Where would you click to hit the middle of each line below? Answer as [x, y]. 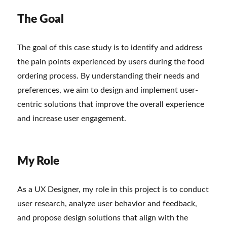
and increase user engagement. [72, 118]
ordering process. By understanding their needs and [109, 76]
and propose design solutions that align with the [103, 218]
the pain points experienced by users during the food [111, 62]
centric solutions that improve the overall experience [111, 104]
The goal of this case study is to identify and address [110, 47]
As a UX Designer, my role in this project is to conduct [113, 189]
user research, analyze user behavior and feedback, [107, 203]
